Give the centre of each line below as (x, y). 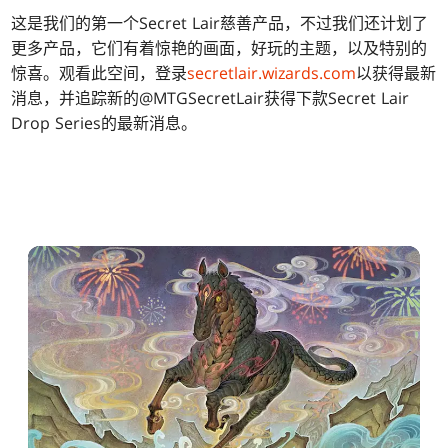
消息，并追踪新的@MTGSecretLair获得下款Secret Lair (210, 97)
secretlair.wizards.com (272, 72)
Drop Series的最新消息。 (104, 122)
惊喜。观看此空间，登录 (99, 72)
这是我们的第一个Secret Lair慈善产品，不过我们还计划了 (220, 22)
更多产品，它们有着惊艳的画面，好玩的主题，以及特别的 (219, 47)
